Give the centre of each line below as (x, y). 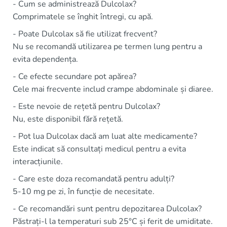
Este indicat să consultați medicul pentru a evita (99, 149)
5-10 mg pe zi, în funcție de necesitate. (84, 192)
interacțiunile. (38, 162)
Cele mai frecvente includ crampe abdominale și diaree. (113, 89)
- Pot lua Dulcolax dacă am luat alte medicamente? (105, 137)
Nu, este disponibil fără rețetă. (68, 119)
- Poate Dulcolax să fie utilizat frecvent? (85, 34)
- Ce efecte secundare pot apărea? (74, 77)
